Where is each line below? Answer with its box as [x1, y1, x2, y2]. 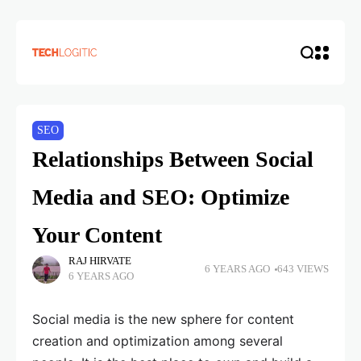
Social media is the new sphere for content [32, 311, 294, 327]
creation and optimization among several [32, 333, 283, 349]
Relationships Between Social [32, 147, 313, 172]
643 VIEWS [277, 263, 329, 275]
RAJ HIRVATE [68, 255, 131, 267]
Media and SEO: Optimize [32, 185, 289, 210]
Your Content [32, 222, 162, 247]
